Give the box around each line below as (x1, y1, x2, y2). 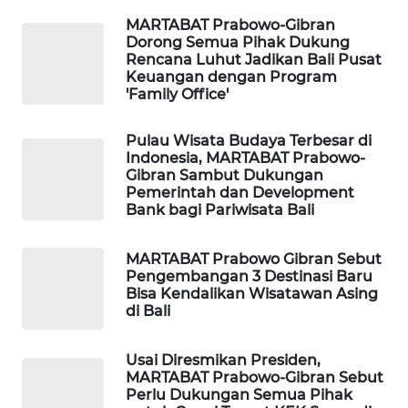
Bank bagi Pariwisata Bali (126, 201, 314, 219)
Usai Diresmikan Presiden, (126, 352, 321, 370)
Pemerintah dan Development (126, 184, 354, 202)
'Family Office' (126, 86, 229, 104)
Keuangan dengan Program (126, 68, 337, 87)
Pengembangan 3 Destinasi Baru (126, 268, 372, 286)
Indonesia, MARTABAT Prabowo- (126, 149, 365, 168)
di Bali (126, 302, 170, 321)
